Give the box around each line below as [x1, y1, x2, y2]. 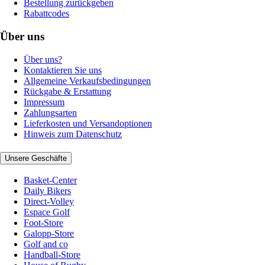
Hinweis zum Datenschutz [24, 128, 122, 139]
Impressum [24, 96, 64, 107]
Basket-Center [24, 175, 77, 186]
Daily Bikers [24, 186, 71, 196]
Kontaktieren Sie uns [24, 64, 102, 75]
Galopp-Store [24, 228, 74, 239]
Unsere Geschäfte [5, 153, 67, 163]
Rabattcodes [24, 8, 69, 19]
